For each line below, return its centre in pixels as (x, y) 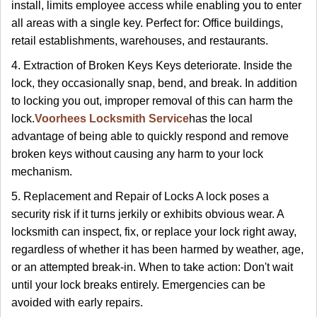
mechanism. (42, 172)
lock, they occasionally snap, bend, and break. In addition (154, 83)
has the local (221, 119)
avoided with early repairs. (77, 302)
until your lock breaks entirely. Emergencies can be (138, 285)
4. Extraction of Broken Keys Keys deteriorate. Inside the (152, 65)
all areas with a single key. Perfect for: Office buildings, (147, 23)
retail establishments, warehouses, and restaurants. (140, 41)
